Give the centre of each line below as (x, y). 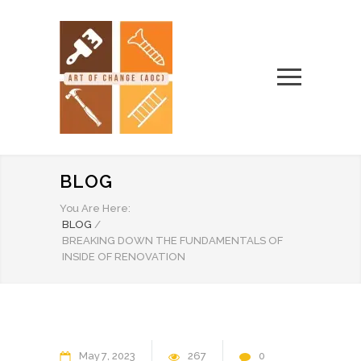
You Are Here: (95, 208)
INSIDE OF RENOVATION (124, 257)
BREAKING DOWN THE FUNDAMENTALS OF (172, 241)
